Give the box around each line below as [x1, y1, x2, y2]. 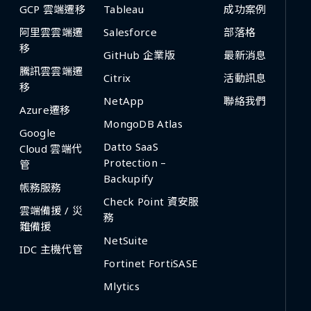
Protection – [103, 155, 167, 169]
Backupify [103, 171, 154, 185]
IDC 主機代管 [19, 242, 83, 256]
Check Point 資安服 [103, 194, 199, 208]
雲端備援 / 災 [19, 203, 83, 217]
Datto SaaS [103, 139, 158, 153]
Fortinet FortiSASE [103, 255, 199, 270]
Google [19, 125, 56, 140]
